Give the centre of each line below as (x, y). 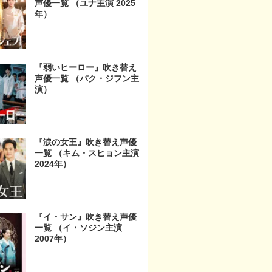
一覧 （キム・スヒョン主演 (87, 153)
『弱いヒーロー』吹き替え (86, 67)
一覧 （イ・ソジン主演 (78, 228)
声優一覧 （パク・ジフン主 (87, 78)
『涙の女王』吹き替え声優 (86, 142)
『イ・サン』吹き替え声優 (86, 217)
